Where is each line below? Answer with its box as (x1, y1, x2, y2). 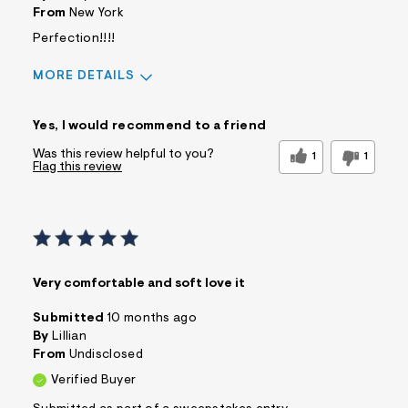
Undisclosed (68, 349, 143, 362)
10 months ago (107, 312, 197, 326)
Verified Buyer (51, 374, 137, 388)
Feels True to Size (147, 105, 249, 118)
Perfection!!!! (33, 33, 116, 46)
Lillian (51, 331, 87, 344)
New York (68, 7, 124, 21)
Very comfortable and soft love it (33, 278, 245, 291)
